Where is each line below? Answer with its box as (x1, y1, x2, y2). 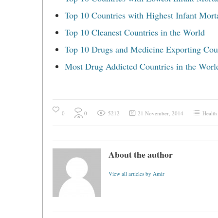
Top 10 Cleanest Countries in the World (65, 26, 205, 38)
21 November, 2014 (138, 109, 183, 117)
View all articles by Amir (109, 170, 164, 177)
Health (202, 109, 217, 117)
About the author (109, 148, 173, 161)
